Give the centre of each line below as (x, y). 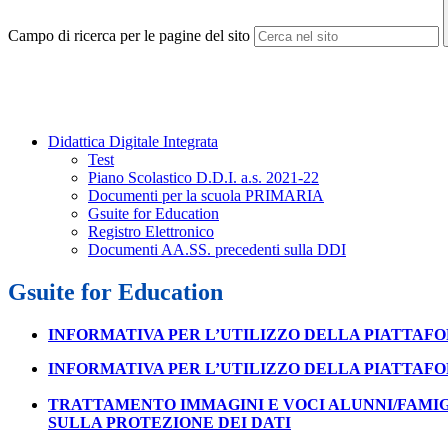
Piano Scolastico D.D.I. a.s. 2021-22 (203, 178)
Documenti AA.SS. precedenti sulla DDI (217, 250)
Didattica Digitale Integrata (133, 142)
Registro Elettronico (151, 232)
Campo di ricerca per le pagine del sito (129, 36)
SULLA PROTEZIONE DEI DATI (169, 423)
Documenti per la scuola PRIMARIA (206, 196)
